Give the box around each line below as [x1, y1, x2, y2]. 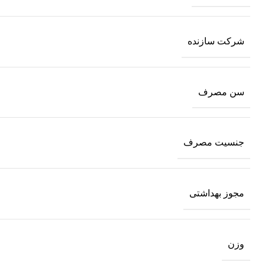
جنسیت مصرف [183, 137, 244, 148]
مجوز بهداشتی [189, 188, 244, 198]
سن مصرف [198, 86, 244, 97]
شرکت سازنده [188, 35, 244, 46]
